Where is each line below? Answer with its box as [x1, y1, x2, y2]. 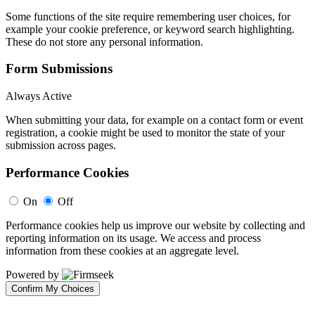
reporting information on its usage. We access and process [6, 231, 261, 244]
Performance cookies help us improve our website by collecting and [6, 219, 305, 231]
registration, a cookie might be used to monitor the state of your [6, 127, 285, 139]
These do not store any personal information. [6, 35, 203, 48]
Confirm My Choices [11, 283, 94, 294]
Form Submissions [6, 61, 112, 77]
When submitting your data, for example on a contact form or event [6, 114, 303, 127]
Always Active [6, 90, 72, 103]
